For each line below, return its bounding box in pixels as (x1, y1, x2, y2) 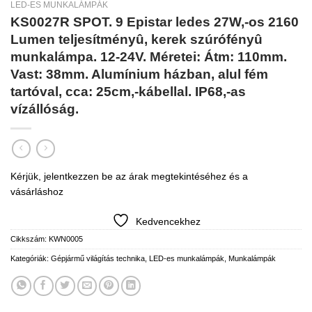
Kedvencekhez (135, 215, 201, 227)
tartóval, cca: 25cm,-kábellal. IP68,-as (10, 84, 246, 100)
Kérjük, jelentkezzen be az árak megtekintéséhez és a (10, 170, 248, 182)
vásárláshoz (10, 185, 63, 197)
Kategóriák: (10, 253, 51, 263)
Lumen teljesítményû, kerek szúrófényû (10, 31, 263, 47)
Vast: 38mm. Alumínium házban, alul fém (10, 66, 268, 82)
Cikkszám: (10, 234, 49, 243)
